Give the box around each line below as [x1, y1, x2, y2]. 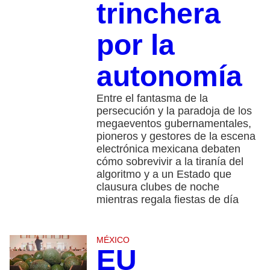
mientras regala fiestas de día [96, 193, 239, 206]
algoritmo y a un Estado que [96, 168, 231, 181]
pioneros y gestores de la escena [96, 130, 256, 143]
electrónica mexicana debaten [96, 143, 240, 155]
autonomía [96, 60, 242, 93]
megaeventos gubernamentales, [96, 118, 251, 130]
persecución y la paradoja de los [96, 105, 252, 118]
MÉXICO [96, 235, 130, 245]
